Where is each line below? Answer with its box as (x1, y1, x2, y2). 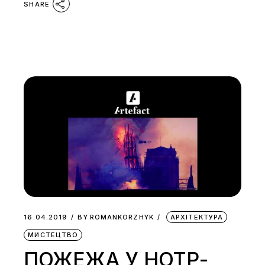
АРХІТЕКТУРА (170, 213, 224, 222)
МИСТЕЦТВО (28, 231, 79, 240)
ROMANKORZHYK (89, 213, 154, 222)
